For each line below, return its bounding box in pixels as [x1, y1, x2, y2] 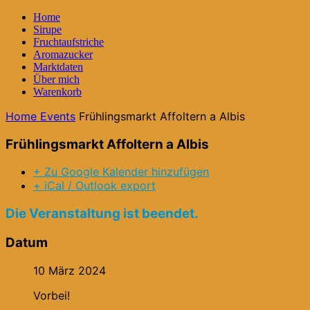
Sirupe [33, 24, 62, 35]
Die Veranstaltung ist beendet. [6, 206, 199, 222]
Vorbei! [33, 288, 70, 302]
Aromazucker [33, 48, 93, 60]
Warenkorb [33, 86, 82, 98]
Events [40, 109, 75, 123]
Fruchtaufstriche [33, 36, 104, 48]
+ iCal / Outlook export [33, 179, 156, 193]
